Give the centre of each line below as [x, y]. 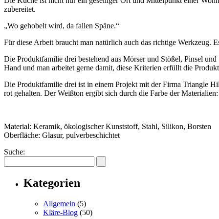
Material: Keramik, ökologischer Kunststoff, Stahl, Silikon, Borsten [108, 126]
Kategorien [52, 183]
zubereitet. [20, 9]
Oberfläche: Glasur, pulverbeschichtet [62, 135]
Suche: [14, 152]
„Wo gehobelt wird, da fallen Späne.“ [62, 25]
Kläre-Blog [60, 212]
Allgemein [59, 203]
